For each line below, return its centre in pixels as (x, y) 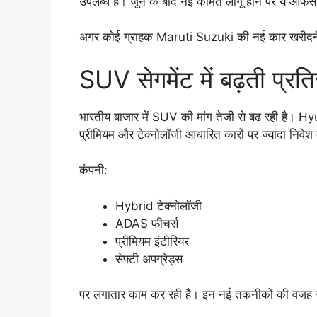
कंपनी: (93, 170)
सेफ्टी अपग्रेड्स (149, 259)
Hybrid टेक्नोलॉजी (158, 206)
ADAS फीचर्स (147, 223)
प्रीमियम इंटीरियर (152, 241)
